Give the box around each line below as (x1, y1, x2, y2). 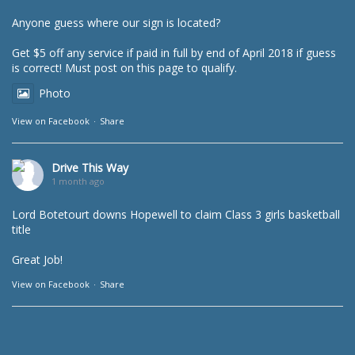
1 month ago (52, 175, 105, 187)
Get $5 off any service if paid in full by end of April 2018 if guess (12, 45, 336, 60)
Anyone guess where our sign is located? (12, 15, 220, 30)
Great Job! (12, 252, 63, 267)
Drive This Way (52, 160, 128, 175)
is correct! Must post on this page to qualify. (12, 60, 237, 75)
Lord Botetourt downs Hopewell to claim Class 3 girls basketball (12, 207, 340, 222)
